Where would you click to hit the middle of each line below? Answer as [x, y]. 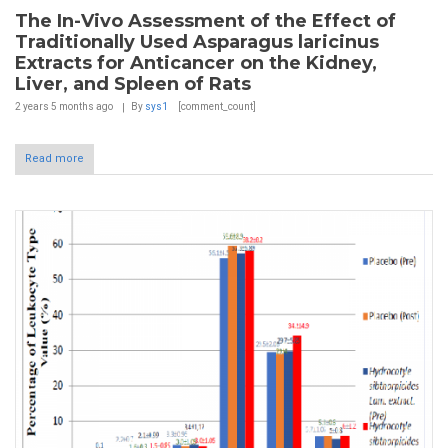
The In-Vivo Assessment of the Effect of [205, 21]
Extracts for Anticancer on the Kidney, [196, 63]
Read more [54, 159]
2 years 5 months [54, 107]
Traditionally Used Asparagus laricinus [197, 42]
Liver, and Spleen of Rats [133, 84]
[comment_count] [216, 107]
